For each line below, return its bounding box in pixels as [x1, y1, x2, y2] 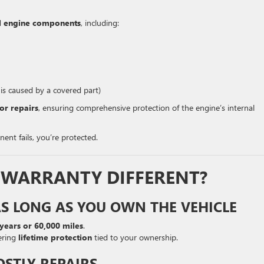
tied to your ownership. [92, 232, 178, 243]
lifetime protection [18, 232, 92, 243]
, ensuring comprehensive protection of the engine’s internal [38, 102, 255, 113]
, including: [81, 17, 119, 28]
